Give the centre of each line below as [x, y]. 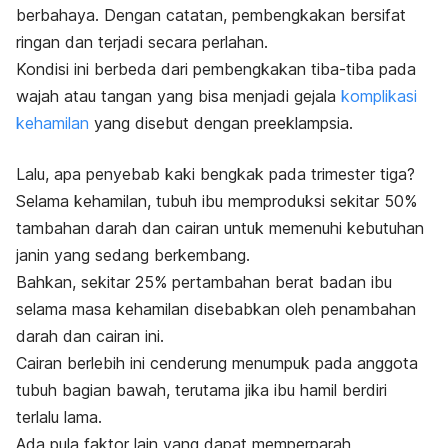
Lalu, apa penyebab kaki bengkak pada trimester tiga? [215, 174]
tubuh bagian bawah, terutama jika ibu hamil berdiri [201, 390]
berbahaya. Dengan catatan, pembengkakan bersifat [211, 15]
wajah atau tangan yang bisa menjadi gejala [178, 96]
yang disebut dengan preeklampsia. [221, 123]
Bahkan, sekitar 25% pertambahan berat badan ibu [204, 282]
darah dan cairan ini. [90, 336]
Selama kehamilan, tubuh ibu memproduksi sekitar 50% [216, 201]
